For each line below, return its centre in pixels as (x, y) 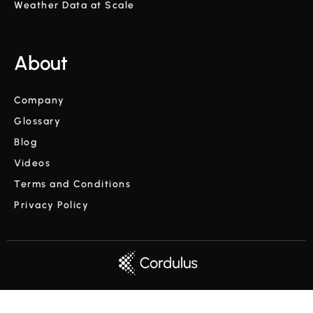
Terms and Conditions (72, 184)
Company (39, 100)
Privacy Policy (51, 205)
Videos (32, 163)
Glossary (37, 121)
